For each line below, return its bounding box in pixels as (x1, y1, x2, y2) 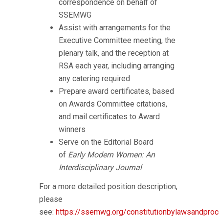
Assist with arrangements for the (59, 23, 171, 32)
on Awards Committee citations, (59, 99, 167, 109)
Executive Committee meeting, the (59, 36, 175, 45)
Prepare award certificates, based (59, 87, 174, 96)
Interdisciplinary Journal (59, 163, 142, 172)
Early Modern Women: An (68, 150, 155, 159)
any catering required (59, 74, 130, 83)
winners (59, 125, 86, 134)
